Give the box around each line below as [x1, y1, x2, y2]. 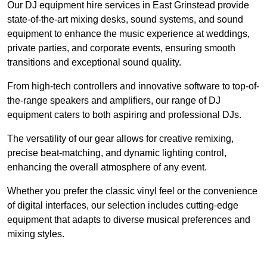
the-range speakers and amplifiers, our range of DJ [7, 95, 221, 106]
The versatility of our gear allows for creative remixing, [7, 133, 234, 144]
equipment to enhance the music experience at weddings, [7, 29, 250, 39]
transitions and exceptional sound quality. [7, 57, 181, 68]
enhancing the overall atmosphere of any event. [7, 162, 207, 173]
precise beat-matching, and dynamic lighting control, [7, 148, 226, 159]
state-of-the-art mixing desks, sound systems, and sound [7, 14, 243, 25]
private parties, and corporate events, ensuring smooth [7, 43, 235, 54]
